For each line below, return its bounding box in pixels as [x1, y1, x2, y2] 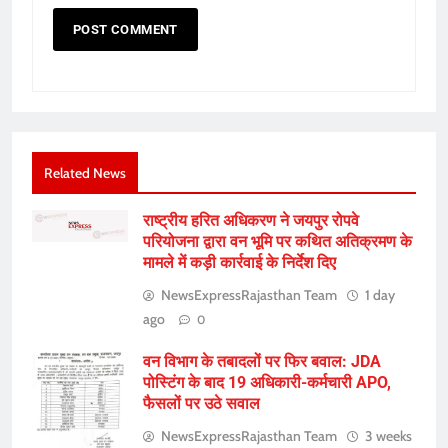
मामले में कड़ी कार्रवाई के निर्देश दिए [143, 253, 336, 273]
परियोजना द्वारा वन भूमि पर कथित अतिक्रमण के [143, 232, 412, 252]
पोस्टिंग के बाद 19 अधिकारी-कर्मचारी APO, [143, 373, 391, 393]
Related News [44, 165, 126, 182]
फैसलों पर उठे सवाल [143, 394, 260, 414]
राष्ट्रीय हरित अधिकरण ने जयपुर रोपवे [143, 211, 359, 231]
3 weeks [365, 427, 412, 446]
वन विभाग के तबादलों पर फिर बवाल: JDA [143, 352, 381, 372]
